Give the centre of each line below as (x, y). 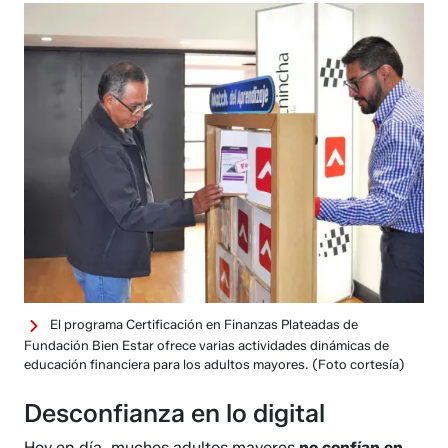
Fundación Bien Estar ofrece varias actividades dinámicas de (207, 344)
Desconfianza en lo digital (175, 412)
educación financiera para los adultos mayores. (168, 363)
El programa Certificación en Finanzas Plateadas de (204, 324)
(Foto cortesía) (359, 363)
